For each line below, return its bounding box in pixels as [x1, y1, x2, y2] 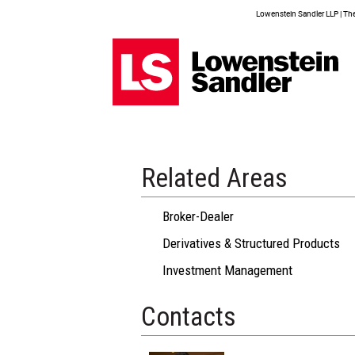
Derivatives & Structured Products [162, 235, 340, 251]
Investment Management [162, 262, 292, 278]
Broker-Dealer [162, 208, 234, 224]
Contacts [141, 301, 236, 332]
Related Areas [141, 162, 288, 193]
